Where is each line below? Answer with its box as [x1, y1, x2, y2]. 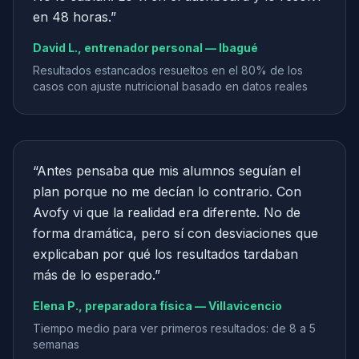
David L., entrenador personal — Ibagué [33, 41, 258, 54]
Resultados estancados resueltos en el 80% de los [33, 63, 303, 77]
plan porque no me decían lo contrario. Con [33, 184, 301, 200]
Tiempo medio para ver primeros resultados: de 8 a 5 [33, 321, 316, 335]
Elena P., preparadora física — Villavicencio [33, 299, 282, 313]
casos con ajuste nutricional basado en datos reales [33, 79, 308, 93]
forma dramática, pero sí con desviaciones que [33, 225, 318, 241]
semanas [33, 337, 79, 351]
